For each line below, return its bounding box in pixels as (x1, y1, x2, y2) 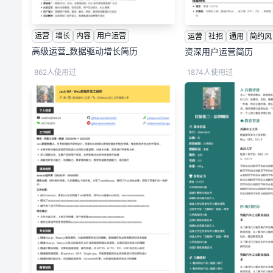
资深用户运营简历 (185, 46, 253, 57)
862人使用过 (34, 68, 76, 77)
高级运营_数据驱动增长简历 (32, 46, 138, 57)
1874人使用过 (187, 68, 233, 77)
